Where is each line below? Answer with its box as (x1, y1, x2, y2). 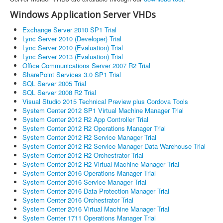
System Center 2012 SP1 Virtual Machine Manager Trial (22, 105, 184, 115)
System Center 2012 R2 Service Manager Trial (22, 132, 156, 142)
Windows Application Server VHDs (10, 8, 156, 20)
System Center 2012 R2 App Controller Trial (22, 114, 148, 124)
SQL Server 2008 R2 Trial (22, 87, 96, 97)
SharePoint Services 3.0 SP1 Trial (22, 69, 121, 79)
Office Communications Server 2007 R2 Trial (22, 60, 150, 70)
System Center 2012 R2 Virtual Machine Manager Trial (22, 159, 179, 169)
